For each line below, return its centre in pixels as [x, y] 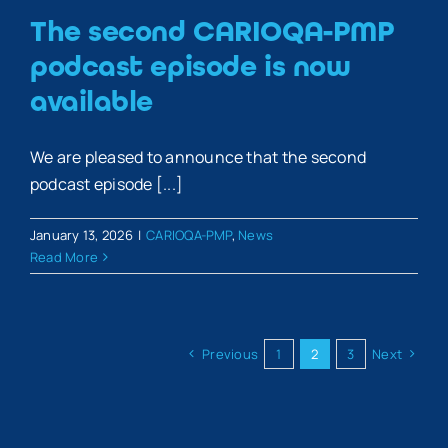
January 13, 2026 [81, 234]
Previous [230, 353]
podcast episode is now [190, 66]
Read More [64, 256]
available [92, 101]
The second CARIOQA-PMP [212, 31]
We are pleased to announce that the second [198, 156]
